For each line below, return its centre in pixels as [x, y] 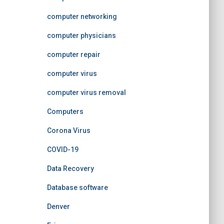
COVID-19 [62, 149]
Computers [65, 111]
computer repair [73, 54]
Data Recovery [70, 168]
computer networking [82, 16]
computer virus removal [86, 92]
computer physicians [81, 35]
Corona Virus [68, 130]
